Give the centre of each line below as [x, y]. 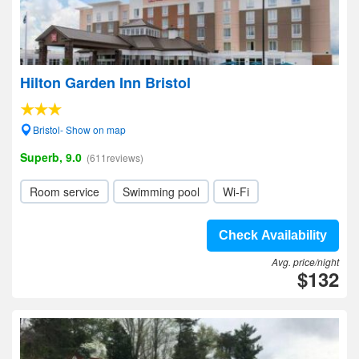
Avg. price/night [305, 262]
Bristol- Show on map [79, 129]
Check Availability [273, 235]
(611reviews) [115, 157]
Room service [65, 192]
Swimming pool [161, 192]
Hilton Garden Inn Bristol [105, 83]
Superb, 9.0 [51, 157]
